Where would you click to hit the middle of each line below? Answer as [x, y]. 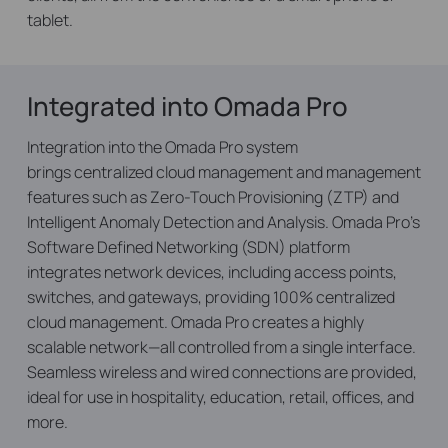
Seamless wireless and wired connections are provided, [221, 371]
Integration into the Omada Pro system [162, 146]
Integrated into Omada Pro [187, 105]
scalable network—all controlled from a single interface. [221, 346]
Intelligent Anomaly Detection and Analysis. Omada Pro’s [223, 221]
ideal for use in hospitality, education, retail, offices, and [220, 396]
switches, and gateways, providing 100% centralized [210, 296]
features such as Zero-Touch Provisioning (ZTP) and [212, 196]
